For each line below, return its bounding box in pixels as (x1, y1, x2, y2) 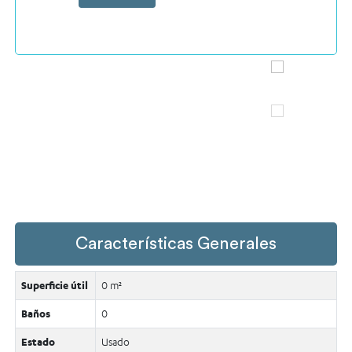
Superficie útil (21, 279, 89, 292)
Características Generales (75, 234, 277, 252)
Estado (21, 335, 56, 349)
